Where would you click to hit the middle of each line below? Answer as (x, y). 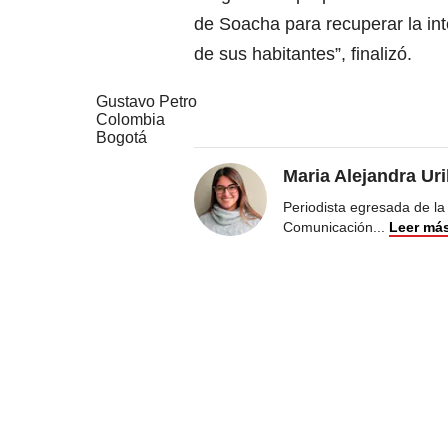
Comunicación (328, 227)
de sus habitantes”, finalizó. (303, 54)
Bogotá (121, 138)
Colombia (130, 120)
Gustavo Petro (146, 102)
